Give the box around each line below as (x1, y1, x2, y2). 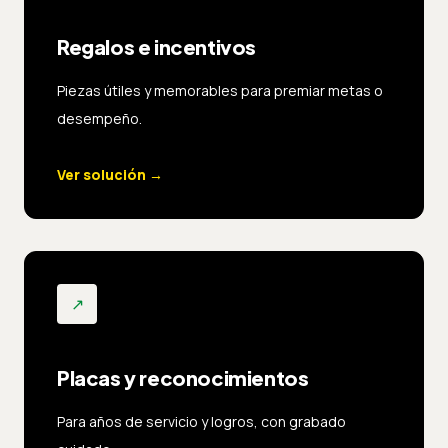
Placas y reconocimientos (57, 364, 309, 390)
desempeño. (57, 108, 142, 128)
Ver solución (57, 164, 146, 184)
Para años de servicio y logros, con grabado (57, 411, 346, 431)
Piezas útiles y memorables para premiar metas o (57, 80, 383, 100)
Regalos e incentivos (57, 33, 256, 59)
